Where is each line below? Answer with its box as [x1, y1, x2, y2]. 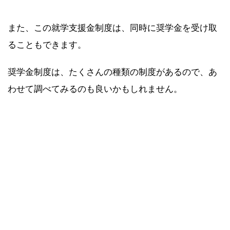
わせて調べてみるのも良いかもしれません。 [8, 84, 182, 94]
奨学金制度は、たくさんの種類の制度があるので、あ [8, 67, 217, 78]
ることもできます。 [8, 40, 86, 50]
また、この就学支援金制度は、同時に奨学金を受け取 [8, 23, 217, 33]
